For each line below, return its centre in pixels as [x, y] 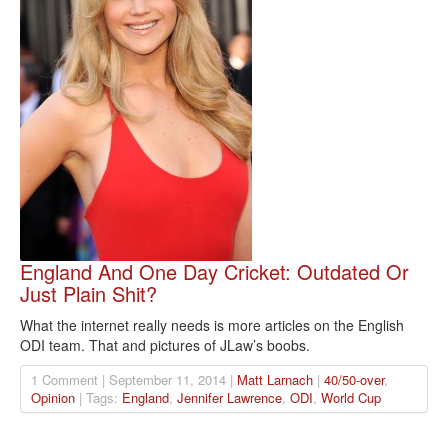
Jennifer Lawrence [229, 398]
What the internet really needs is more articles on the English [212, 325]
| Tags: [98, 398]
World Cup [351, 398]
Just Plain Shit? [88, 294]
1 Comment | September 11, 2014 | [134, 380]
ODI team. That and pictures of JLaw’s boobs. [165, 345]
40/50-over [354, 380]
